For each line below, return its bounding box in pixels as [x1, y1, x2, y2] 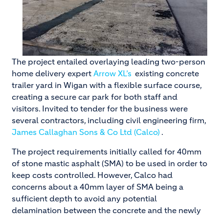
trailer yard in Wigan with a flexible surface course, [12, 80, 201, 90]
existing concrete [133, 68, 199, 78]
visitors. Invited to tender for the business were [12, 104, 188, 113]
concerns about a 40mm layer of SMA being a [12, 182, 183, 192]
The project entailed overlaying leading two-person [12, 57, 205, 66]
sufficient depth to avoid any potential [12, 194, 157, 203]
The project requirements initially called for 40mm [12, 147, 201, 156]
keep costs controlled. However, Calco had [12, 170, 173, 180]
